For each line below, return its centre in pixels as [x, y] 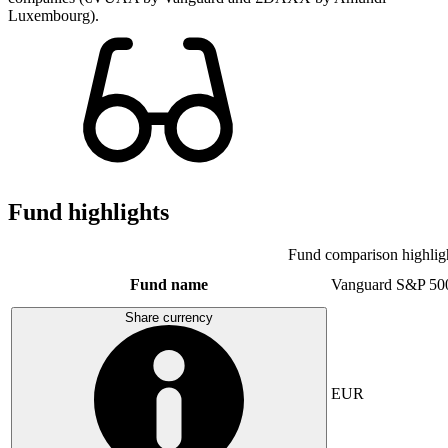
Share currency [169, 317]
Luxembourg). [53, 15]
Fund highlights [88, 211]
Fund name [169, 284]
